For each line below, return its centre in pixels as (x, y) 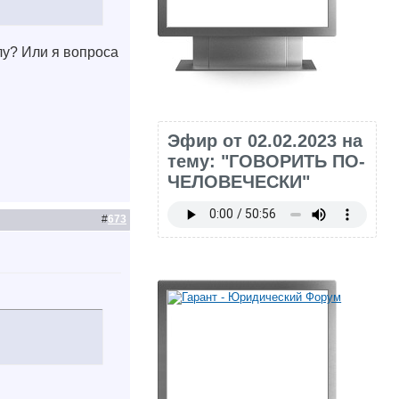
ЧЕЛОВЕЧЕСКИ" (239, 181)
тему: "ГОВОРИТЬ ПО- (267, 161)
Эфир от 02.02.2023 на (265, 140)
